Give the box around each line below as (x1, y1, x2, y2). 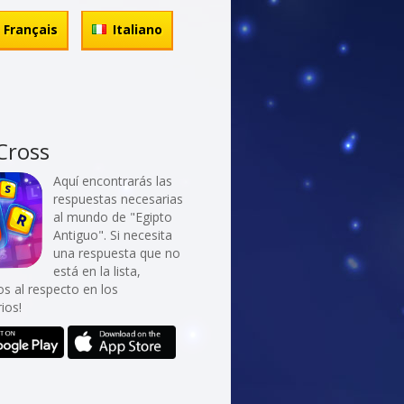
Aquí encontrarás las (53, 172, 173, 189)
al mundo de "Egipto (53, 208, 173, 225)
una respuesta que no (53, 244, 181, 262)
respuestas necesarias (53, 190, 184, 207)
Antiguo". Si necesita (53, 226, 173, 243)
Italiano (112, 21, 162, 38)
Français (3, 21, 58, 38)
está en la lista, (53, 262, 142, 280)
